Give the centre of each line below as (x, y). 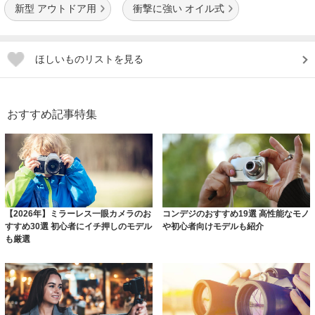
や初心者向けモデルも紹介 (213, 227)
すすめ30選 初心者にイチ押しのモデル (78, 227)
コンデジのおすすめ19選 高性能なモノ (236, 214)
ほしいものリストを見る (89, 59)
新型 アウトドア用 (56, 8)
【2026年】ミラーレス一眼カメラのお (78, 214)
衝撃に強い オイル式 (179, 8)
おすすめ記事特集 (52, 114)
